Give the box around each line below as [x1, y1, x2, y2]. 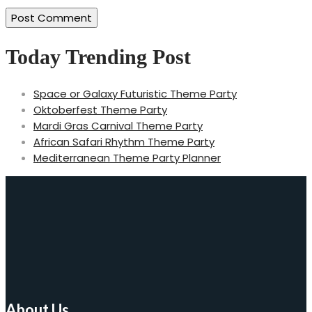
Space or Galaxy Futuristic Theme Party [33, 86, 237, 102]
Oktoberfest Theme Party [33, 102, 167, 118]
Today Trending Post [6, 45, 191, 68]
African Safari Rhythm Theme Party [33, 134, 214, 150]
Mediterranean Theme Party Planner [33, 150, 221, 166]
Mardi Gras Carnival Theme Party [33, 118, 203, 134]
